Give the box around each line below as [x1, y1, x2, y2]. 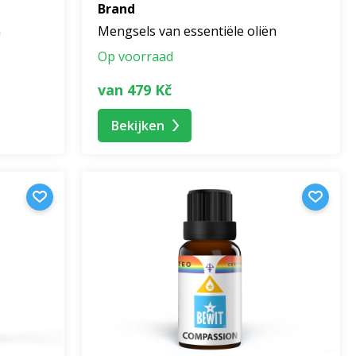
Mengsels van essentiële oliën [98, 22, 277, 41]
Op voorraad [98, 48, 173, 66]
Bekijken [111, 116, 164, 134]
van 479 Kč [98, 79, 172, 99]
